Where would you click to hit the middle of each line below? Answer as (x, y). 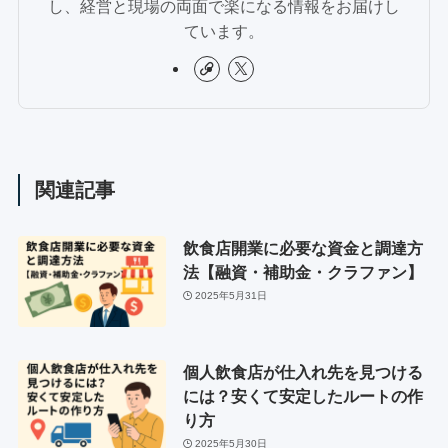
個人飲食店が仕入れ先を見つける (302, 371)
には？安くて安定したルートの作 (302, 395)
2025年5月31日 (231, 296)
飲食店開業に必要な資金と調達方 (302, 247)
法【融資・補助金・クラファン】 (302, 271)
